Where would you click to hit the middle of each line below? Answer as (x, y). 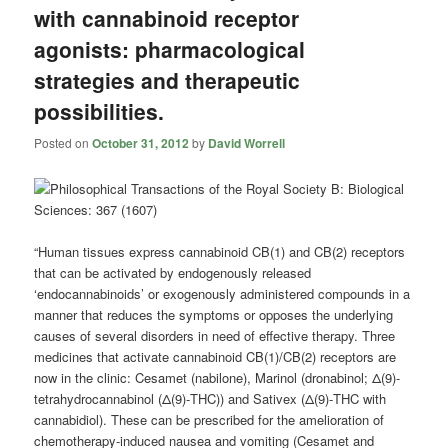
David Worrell (247, 142)
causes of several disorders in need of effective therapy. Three (215, 336)
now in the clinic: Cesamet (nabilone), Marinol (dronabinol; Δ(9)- (217, 378)
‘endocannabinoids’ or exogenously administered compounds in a (222, 294)
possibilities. (99, 111)
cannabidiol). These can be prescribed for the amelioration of (209, 420)
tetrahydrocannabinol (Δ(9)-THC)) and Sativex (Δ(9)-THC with (210, 399)
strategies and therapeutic (167, 80)
